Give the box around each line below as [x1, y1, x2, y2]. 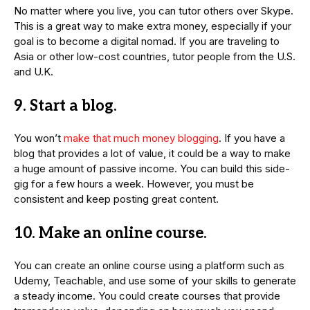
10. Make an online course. [14, 224, 207, 243]
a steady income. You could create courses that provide [14, 289, 280, 303]
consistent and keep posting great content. [14, 192, 219, 206]
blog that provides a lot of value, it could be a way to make [14, 147, 291, 161]
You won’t [14, 131, 64, 145]
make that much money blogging [64, 131, 219, 145]
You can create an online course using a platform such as [14, 259, 284, 273]
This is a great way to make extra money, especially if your [14, 19, 291, 33]
